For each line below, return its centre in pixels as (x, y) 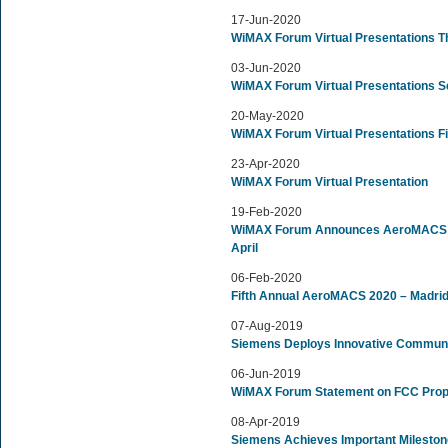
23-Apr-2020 (265, 164)
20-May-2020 (267, 116)
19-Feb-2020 (266, 212)
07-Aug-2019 (267, 326)
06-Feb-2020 (266, 278)
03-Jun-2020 (266, 68)
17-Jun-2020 (266, 20)
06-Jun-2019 (266, 374)
